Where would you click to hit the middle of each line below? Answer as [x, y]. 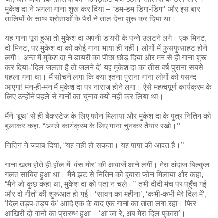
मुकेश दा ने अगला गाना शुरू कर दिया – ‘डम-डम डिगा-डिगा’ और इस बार [102, 9]
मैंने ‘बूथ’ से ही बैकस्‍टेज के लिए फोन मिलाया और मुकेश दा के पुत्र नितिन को [108, 116]
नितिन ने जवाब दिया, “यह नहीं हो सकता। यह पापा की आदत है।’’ [95, 145]
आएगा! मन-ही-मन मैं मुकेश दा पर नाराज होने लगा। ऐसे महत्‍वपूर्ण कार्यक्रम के [108, 87]
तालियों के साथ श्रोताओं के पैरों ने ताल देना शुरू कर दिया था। [91, 18]
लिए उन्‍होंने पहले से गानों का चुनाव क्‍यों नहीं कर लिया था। [84, 96]
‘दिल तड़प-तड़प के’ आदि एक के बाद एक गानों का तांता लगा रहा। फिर [100, 203]
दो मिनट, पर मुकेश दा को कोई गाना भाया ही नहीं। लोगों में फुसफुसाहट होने [106, 48]
